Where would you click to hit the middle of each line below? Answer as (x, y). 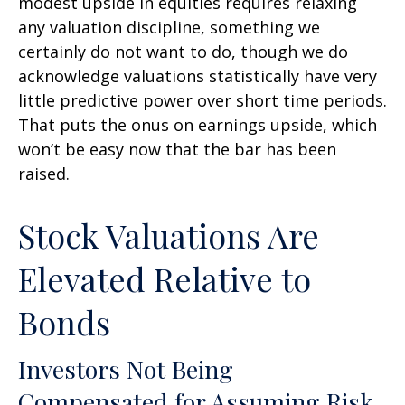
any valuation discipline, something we (169, 28)
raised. (44, 174)
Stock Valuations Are (169, 235)
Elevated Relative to (165, 279)
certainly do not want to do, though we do (183, 52)
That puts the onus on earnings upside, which (198, 125)
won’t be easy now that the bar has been (177, 150)
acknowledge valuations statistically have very (198, 76)
